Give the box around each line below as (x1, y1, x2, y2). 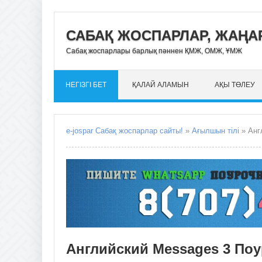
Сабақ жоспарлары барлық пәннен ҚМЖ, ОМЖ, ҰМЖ (66, 46, 242, 55)
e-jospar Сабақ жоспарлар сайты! (66, 126, 183, 135)
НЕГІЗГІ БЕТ (65, 81, 106, 89)
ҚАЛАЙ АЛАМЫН (132, 81, 189, 89)
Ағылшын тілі (192, 126, 239, 135)
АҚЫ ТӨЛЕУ (215, 81, 255, 89)
